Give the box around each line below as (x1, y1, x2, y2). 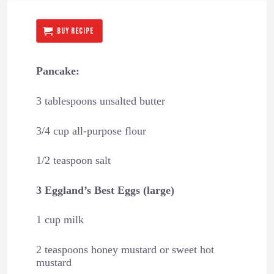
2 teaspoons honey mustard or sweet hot (35, 243, 214, 256)
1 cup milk (35, 213, 84, 226)
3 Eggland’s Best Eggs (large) (35, 183, 174, 196)
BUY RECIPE (57, 25, 94, 36)
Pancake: (35, 65, 80, 78)
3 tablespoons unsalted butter (35, 94, 165, 107)
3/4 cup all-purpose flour (35, 124, 146, 137)
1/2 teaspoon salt (35, 154, 111, 167)
